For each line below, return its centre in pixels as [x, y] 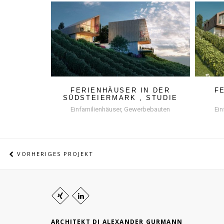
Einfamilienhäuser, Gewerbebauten [120, 109]
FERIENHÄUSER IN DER [120, 90]
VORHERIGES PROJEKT [54, 153]
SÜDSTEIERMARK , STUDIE [120, 97]
